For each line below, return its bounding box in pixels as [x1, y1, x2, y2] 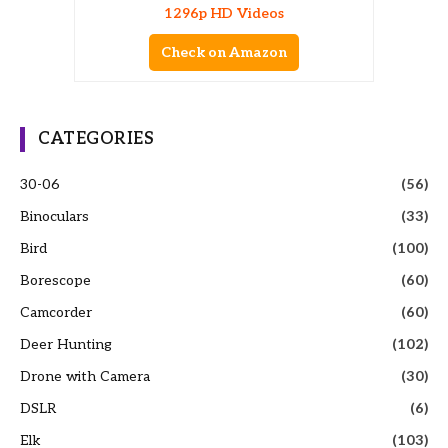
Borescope [20, 271, 91, 289]
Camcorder [20, 303, 92, 321]
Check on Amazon [161, 43, 287, 61]
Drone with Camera [20, 367, 150, 385]
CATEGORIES [38, 128, 155, 149]
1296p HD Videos [164, 4, 284, 22]
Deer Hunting [20, 335, 112, 353]
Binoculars [20, 207, 89, 225]
